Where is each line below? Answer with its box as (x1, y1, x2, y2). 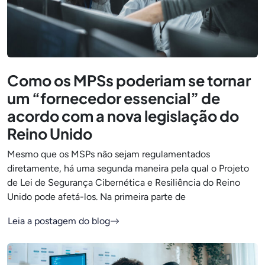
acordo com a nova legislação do (7, 106, 239, 125)
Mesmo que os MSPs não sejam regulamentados (7, 148, 210, 160)
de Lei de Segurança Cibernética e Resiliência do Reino (7, 176, 240, 188)
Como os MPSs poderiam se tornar (7, 70, 251, 90)
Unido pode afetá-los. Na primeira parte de (7, 190, 186, 202)
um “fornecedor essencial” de (7, 88, 220, 108)
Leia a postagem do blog (8, 215, 110, 227)
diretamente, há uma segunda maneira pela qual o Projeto (7, 162, 249, 174)
